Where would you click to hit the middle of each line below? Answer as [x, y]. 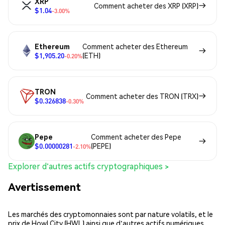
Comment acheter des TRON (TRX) [142, 96]
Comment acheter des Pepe [136, 136]
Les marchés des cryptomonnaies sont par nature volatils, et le [110, 214]
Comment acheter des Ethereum [135, 46]
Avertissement [44, 187]
